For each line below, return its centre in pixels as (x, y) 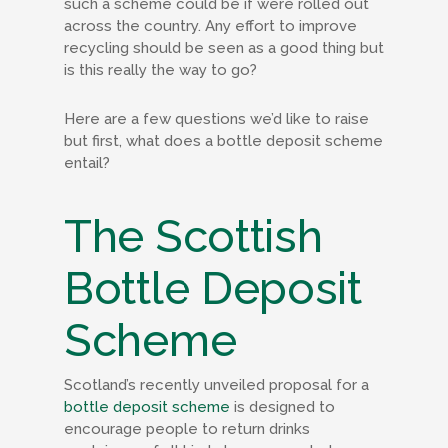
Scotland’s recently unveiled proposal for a (216, 385)
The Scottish (193, 236)
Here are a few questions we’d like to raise (216, 119)
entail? (89, 163)
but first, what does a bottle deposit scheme (223, 141)
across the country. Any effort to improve (210, 26)
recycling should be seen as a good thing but (224, 48)
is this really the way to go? (160, 70)
